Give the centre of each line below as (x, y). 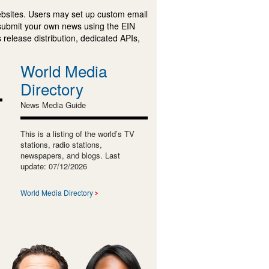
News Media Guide (53, 104)
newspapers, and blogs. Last (70, 155)
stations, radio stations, (61, 144)
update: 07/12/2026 (53, 166)
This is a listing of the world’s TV (77, 133)
